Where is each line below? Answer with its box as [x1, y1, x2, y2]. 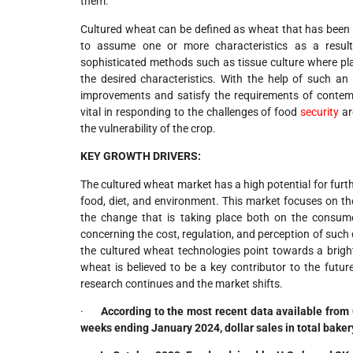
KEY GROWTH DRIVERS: [80, 150, 201, 163]
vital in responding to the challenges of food [80, 105, 301, 118]
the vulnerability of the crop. [80, 121, 216, 135]
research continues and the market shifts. [80, 277, 283, 290]
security [300, 105, 340, 118]
